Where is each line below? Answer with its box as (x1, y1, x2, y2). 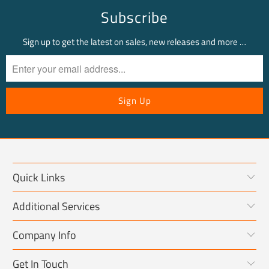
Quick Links (13, 169, 65, 186)
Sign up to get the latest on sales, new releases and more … (23, 35, 246, 49)
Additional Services (13, 198, 100, 215)
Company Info (13, 227, 77, 244)
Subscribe (101, 6, 168, 29)
